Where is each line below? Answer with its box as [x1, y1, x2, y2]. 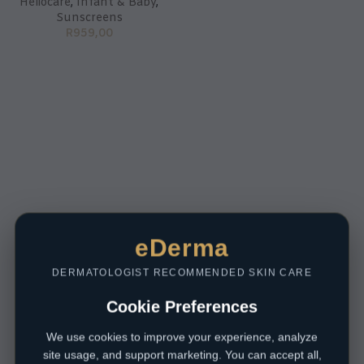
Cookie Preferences [106, 297, 258, 316]
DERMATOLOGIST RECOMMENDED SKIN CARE [52, 266, 312, 279]
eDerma [135, 234, 229, 262]
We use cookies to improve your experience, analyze [46, 330, 318, 344]
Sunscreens [55, 11, 123, 26]
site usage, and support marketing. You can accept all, [42, 348, 322, 362]
